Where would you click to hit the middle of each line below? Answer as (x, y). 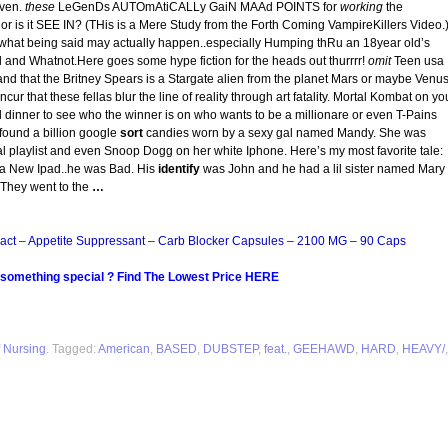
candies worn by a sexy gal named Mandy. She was (286, 133)
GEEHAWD (324, 349)
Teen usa (419, 61)
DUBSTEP (230, 349)
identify (179, 169)
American (124, 349)
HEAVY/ (423, 349)
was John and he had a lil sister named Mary (324, 169)
